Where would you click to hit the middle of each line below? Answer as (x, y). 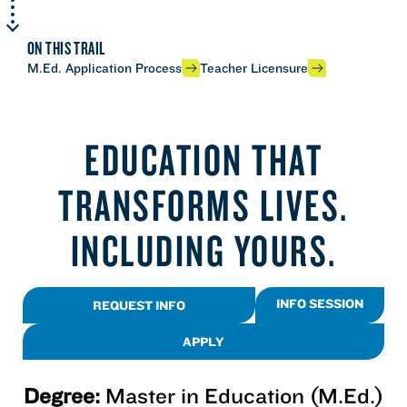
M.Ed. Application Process (104, 68)
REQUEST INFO (139, 305)
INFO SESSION (320, 303)
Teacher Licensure (254, 68)
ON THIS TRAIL (66, 47)
